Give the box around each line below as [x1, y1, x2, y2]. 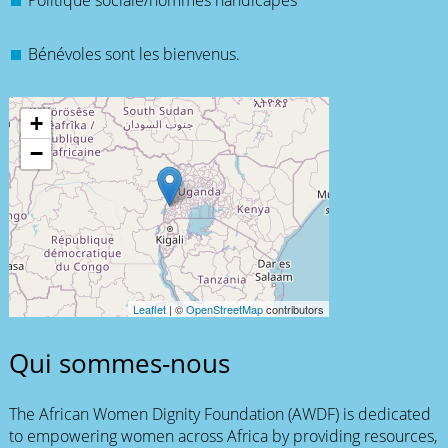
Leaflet [132, 301, 166, 318]
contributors [262, 301, 324, 318]
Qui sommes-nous [8, 346, 230, 382]
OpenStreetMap [185, 301, 263, 318]
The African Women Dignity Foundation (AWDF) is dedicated [8, 402, 431, 425]
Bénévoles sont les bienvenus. [28, 43, 241, 66]
